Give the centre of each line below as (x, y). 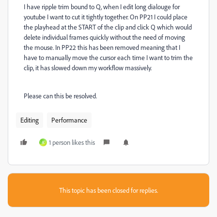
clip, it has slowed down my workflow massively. (88, 68)
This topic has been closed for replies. (108, 190)
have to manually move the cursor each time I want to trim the (108, 57)
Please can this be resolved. (61, 96)
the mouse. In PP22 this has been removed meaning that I (102, 47)
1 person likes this (72, 142)
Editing (30, 120)
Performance (69, 120)
